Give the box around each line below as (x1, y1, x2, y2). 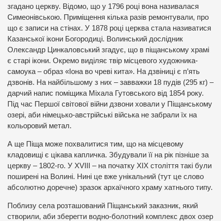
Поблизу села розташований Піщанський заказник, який (7, 201, 198, 210)
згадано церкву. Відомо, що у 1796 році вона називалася (7, 2, 199, 11)
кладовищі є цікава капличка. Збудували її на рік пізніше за (7, 151, 209, 159)
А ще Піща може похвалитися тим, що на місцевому (7, 140, 184, 148)
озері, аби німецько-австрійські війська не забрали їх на (7, 111, 197, 119)
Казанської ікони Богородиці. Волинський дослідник (7, 35, 183, 43)
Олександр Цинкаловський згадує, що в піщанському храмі (7, 46, 209, 54)
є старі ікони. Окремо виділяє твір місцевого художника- (7, 57, 198, 65)
